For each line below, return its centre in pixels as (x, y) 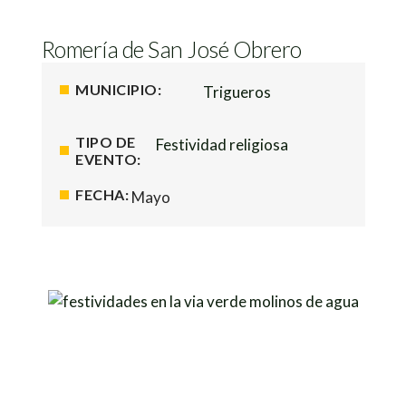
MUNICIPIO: (118, 89)
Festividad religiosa (222, 145)
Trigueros (237, 92)
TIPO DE (106, 142)
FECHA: (102, 194)
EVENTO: (108, 159)
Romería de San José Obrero (171, 49)
